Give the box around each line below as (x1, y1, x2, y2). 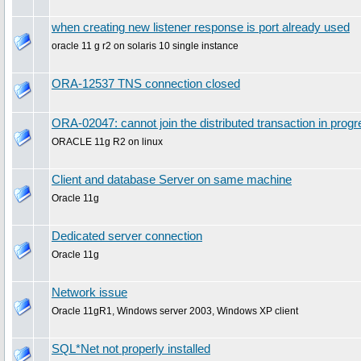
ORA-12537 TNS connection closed (52, 77, 240, 90)
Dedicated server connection (52, 229, 202, 243)
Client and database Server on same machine (52, 172, 292, 186)
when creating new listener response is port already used (52, 20, 350, 34)
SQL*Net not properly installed (52, 342, 210, 355)
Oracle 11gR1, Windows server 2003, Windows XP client (52, 305, 298, 317)
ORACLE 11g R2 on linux (52, 135, 163, 147)
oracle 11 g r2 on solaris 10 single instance (52, 39, 239, 52)
